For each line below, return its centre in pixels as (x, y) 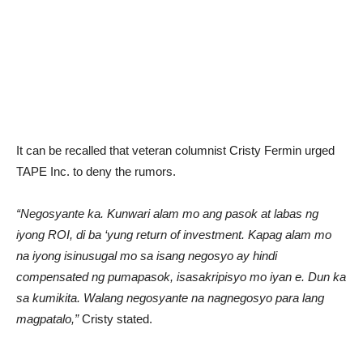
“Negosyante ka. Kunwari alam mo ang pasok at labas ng (167, 214)
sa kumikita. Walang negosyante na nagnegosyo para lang (170, 298)
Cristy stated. (115, 319)
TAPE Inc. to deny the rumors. (96, 171)
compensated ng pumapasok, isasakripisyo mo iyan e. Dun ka (181, 277)
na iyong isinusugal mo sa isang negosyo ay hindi (147, 256)
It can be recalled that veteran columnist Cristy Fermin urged (175, 150)
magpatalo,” (47, 319)
